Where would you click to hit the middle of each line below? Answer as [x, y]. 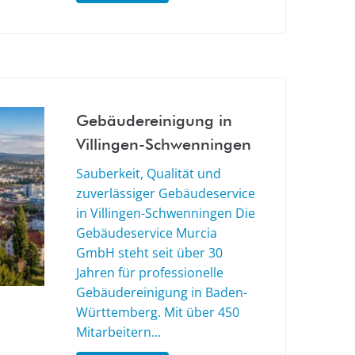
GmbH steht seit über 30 [149, 253]
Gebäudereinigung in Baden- [162, 293]
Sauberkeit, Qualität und [149, 174]
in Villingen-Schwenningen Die [166, 214]
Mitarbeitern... [118, 332]
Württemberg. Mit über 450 [158, 313]
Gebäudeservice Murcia [147, 233]
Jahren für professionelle [150, 273]
